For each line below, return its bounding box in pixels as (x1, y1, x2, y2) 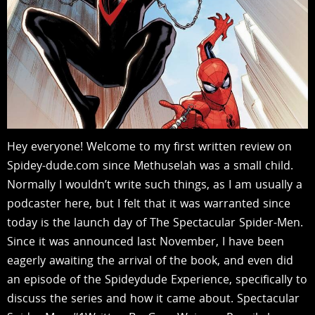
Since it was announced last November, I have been (7, 233, 284, 249)
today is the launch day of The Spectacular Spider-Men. (7, 214, 303, 230)
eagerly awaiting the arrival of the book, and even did (7, 252, 293, 268)
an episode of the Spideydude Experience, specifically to (7, 271, 307, 287)
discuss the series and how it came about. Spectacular (7, 290, 300, 306)
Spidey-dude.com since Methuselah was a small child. (7, 157, 293, 173)
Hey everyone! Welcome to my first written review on (7, 138, 292, 154)
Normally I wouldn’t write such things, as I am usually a (7, 176, 302, 192)
